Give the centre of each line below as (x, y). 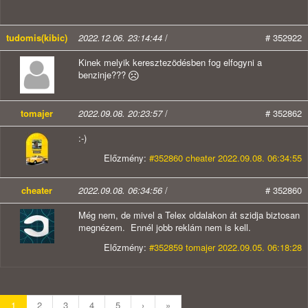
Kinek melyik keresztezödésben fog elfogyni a (170, 63)
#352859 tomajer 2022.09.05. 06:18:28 (225, 247)
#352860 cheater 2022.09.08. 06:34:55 (225, 158)
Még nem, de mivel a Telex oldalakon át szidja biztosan (189, 215)
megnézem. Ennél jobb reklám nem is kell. (165, 228)
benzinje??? (103, 75)
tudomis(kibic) (37, 38)
